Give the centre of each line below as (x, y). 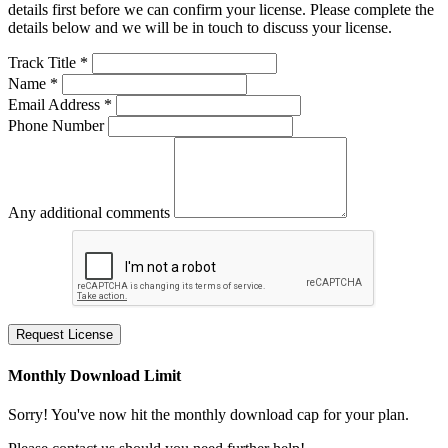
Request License (64, 335)
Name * (33, 84)
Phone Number (56, 126)
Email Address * (60, 105)
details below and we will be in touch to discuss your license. (200, 28)
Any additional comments (89, 213)
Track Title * (48, 63)
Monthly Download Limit (94, 375)
